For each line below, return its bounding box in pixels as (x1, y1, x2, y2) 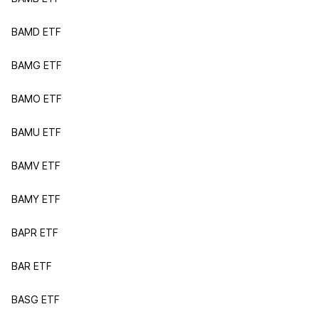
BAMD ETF (11, 26, 61, 38)
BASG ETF (11, 293, 60, 305)
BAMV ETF (11, 159, 61, 172)
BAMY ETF (11, 193, 61, 205)
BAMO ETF (11, 93, 62, 105)
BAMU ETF (11, 126, 61, 138)
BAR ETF (11, 260, 52, 272)
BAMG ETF (11, 59, 62, 71)
